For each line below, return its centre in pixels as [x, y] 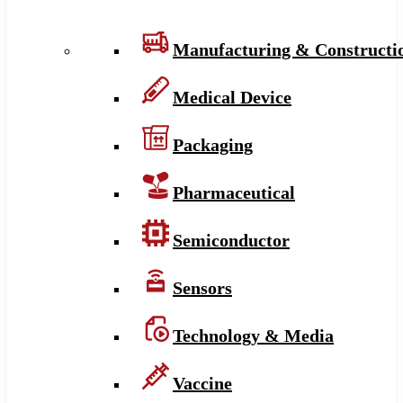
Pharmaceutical [234, 192]
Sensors [202, 287]
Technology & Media [253, 335]
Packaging [213, 144]
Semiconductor [231, 240]
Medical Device [232, 97]
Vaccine [202, 383]
